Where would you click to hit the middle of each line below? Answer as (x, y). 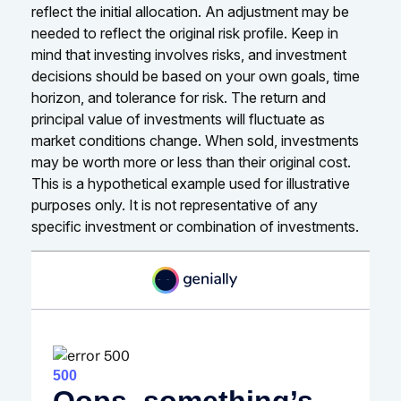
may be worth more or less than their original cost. (191, 162)
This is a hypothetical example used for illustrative (191, 184)
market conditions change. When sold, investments (195, 141)
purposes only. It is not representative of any (175, 205)
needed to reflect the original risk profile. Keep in (185, 34)
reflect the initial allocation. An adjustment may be (190, 12)
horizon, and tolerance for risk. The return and (179, 98)
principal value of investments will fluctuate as (178, 119)
